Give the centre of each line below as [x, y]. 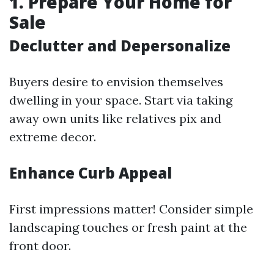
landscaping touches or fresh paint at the [128, 227]
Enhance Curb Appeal [91, 173]
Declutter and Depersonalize [120, 46]
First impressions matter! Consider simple [131, 209]
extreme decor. [53, 137]
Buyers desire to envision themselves [116, 82]
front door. [40, 246]
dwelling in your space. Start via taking [121, 100]
